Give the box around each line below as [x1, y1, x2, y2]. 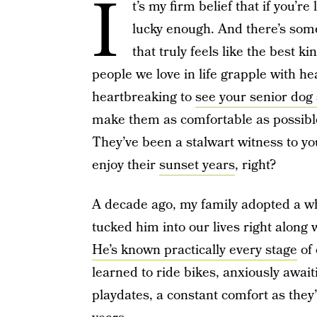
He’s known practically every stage [91, 241, 297, 260]
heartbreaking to [91, 88, 195, 107]
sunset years [158, 156, 235, 175]
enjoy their [91, 156, 159, 175]
